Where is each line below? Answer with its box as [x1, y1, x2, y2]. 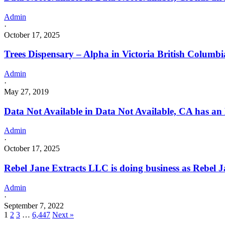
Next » [52, 210, 74, 219]
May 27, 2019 [4, 87, 49, 96]
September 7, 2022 [4, 201, 64, 210]
